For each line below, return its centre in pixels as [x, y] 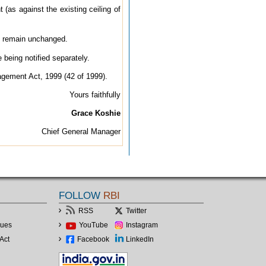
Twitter [136, 210]
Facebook [93, 239]
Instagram [142, 225]
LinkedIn [140, 239]
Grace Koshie [96, 113]
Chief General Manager [81, 131]
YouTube [94, 225]
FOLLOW [80, 195]
